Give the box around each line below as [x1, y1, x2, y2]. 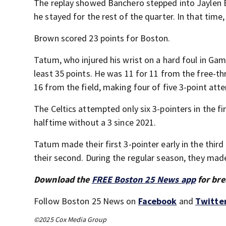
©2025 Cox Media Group [34, 215, 107, 224]
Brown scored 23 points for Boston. [34, 32, 171, 44]
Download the [34, 174, 92, 186]
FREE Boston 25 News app [91, 174, 196, 186]
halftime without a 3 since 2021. [34, 117, 156, 129]
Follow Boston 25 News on [34, 195, 138, 207]
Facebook [138, 195, 177, 207]
